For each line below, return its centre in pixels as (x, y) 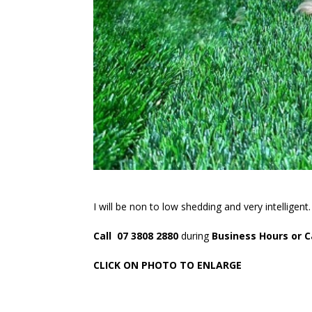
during (195, 235)
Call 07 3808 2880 (136, 235)
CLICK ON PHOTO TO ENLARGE (168, 265)
